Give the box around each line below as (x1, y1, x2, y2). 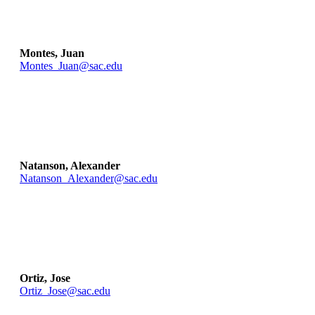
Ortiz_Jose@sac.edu (20, 285, 110, 297)
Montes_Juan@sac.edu (20, 60, 122, 72)
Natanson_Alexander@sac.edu (20, 172, 157, 185)
